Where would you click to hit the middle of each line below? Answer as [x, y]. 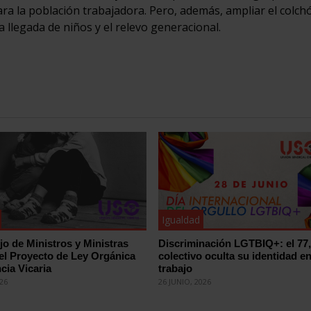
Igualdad [181, 219]
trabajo [176, 268]
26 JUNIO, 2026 [185, 281]
